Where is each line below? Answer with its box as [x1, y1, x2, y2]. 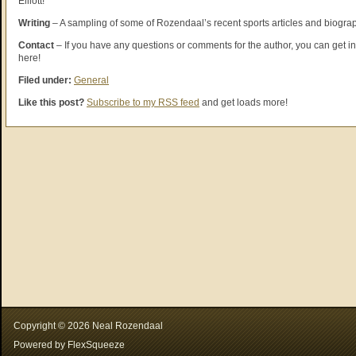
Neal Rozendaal [92, 320, 163, 331]
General [74, 75, 109, 86]
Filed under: [18, 75, 74, 86]
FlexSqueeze [68, 339, 125, 350]
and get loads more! [199, 97, 288, 108]
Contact [18, 40, 54, 51]
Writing [18, 17, 50, 29]
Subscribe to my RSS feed [87, 97, 199, 108]
